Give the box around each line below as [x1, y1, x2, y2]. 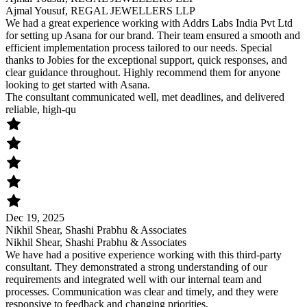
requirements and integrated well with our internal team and [5, 273, 262, 286]
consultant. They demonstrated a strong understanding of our [5, 261, 267, 273]
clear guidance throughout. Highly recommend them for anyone [5, 66, 280, 79]
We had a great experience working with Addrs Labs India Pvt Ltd [5, 17, 293, 29]
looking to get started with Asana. [5, 79, 150, 91]
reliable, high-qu [5, 103, 76, 116]
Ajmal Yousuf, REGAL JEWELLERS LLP [5, 5, 195, 17]
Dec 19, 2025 [5, 212, 64, 224]
